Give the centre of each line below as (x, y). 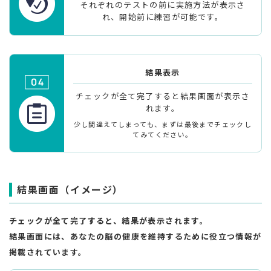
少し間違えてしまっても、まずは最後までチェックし (163, 124)
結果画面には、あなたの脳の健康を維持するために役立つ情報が (135, 236)
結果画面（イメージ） (70, 189)
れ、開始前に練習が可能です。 (163, 16)
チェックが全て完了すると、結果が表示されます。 (109, 220)
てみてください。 (163, 134)
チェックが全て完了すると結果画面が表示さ (163, 96)
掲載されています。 (48, 252)
